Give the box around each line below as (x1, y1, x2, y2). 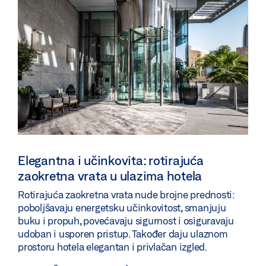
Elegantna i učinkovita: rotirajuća (18, 153, 204, 167)
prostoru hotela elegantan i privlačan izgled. (18, 240, 207, 252)
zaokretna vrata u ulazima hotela (18, 168, 202, 183)
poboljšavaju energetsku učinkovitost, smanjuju (18, 201, 226, 213)
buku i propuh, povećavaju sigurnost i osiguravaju (18, 214, 234, 226)
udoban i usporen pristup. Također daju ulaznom (18, 227, 228, 239)
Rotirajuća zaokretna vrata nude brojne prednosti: (18, 188, 235, 200)
